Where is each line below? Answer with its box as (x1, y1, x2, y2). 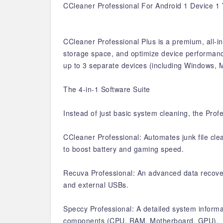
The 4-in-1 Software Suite (63, 84, 150, 94)
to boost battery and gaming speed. (63, 144, 184, 154)
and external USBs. (63, 180, 128, 190)
